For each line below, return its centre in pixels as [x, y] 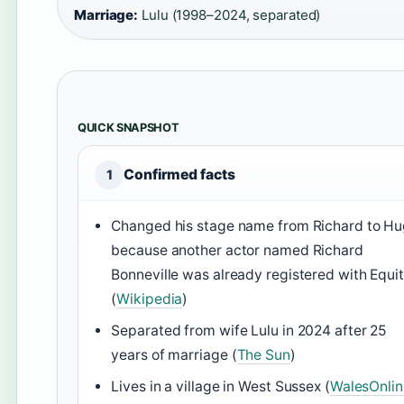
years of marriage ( [174, 355]
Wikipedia [150, 299]
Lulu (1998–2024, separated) [230, 15]
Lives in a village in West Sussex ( [220, 386]
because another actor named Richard [237, 250]
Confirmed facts [179, 174]
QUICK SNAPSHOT [129, 128]
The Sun [263, 355]
